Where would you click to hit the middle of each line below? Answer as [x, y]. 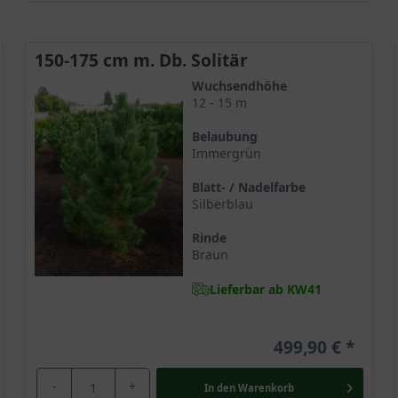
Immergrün [226, 153]
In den [219, 387]
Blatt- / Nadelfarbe [248, 187]
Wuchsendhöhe [239, 86]
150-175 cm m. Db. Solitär [141, 60]
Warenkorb [266, 387]
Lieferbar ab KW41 [265, 289]
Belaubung [224, 136]
